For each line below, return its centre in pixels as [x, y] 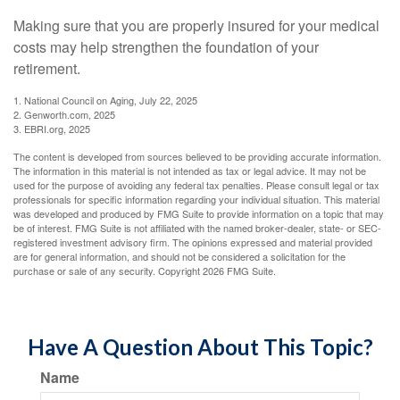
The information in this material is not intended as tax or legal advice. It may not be [190, 171]
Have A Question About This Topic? [200, 347]
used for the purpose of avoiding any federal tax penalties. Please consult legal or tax [196, 185]
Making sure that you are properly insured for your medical [196, 25]
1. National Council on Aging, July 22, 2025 [105, 100]
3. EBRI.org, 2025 [52, 129]
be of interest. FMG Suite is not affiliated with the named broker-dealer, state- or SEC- [197, 228]
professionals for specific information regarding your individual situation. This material [196, 199]
